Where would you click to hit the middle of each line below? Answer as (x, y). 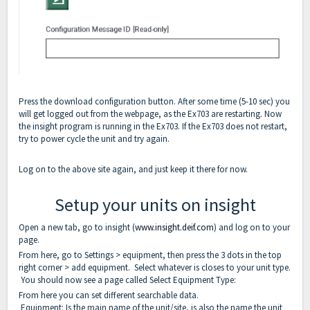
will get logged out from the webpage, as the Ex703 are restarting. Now (150, 114)
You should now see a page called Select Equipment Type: (128, 280)
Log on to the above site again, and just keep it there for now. (134, 170)
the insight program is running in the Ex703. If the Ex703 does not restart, (153, 127)
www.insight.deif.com (174, 228)
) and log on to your (252, 228)
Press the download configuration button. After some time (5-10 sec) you (154, 102)
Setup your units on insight (155, 205)
